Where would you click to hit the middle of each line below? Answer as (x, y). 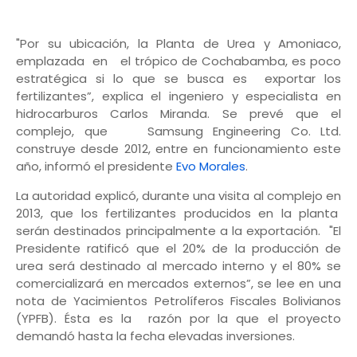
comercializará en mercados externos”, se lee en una (178, 284)
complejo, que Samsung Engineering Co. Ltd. (178, 131)
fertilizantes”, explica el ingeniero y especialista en (178, 96)
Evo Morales (211, 167)
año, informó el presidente (96, 167)
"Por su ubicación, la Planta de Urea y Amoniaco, (178, 44)
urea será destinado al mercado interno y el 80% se (178, 266)
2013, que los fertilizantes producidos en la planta (178, 214)
